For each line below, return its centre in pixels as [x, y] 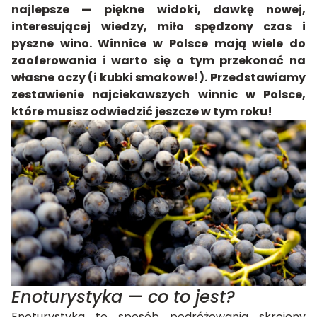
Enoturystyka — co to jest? [123, 297]
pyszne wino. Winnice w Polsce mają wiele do [158, 44]
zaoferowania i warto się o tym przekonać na [158, 60]
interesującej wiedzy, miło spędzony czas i [158, 27]
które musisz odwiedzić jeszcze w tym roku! [142, 111]
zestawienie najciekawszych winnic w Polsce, [158, 94]
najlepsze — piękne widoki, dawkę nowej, [158, 10]
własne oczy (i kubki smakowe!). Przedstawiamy [158, 77]
